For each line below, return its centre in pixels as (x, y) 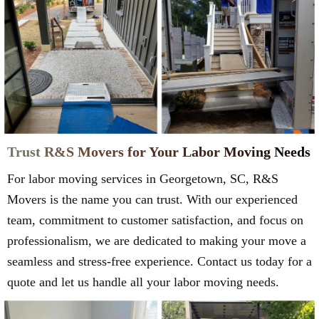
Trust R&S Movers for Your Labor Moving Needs (159, 152)
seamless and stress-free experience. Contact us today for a (159, 262)
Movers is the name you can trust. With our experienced (152, 200)
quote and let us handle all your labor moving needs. (143, 282)
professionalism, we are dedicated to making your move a (157, 241)
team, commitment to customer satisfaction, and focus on (155, 220)
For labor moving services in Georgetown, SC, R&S (143, 179)
